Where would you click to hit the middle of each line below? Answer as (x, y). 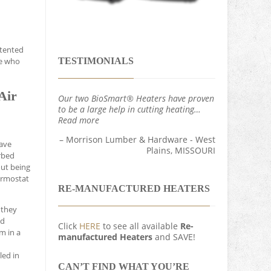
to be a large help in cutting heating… (129, 109)
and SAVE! (174, 237)
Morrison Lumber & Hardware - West (141, 140)
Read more (79, 120)
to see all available (140, 226)
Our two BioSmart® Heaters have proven (136, 99)
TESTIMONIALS (96, 61)
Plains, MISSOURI (181, 151)
